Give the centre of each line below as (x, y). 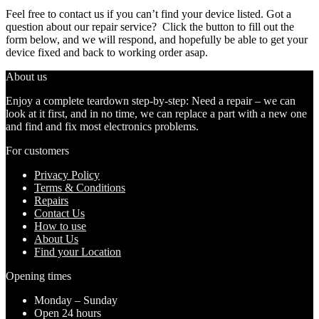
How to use (60, 226)
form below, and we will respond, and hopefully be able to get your (157, 40)
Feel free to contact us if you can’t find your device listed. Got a (148, 14)
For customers (37, 151)
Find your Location (78, 252)
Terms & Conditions (80, 188)
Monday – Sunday (76, 300)
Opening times (38, 276)
